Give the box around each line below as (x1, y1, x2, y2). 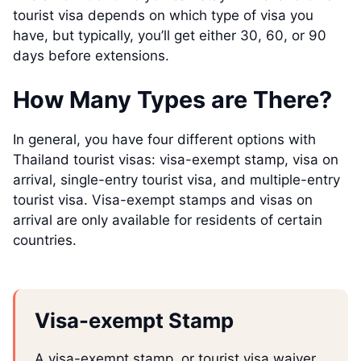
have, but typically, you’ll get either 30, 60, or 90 (13, 27, 326, 44)
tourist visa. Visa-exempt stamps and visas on (13, 192, 313, 209)
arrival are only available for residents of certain (13, 212, 322, 229)
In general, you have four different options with (13, 131, 316, 148)
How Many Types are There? (13, 85, 332, 114)
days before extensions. (13, 47, 169, 64)
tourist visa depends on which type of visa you (13, 6, 313, 23)
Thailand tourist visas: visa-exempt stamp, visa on (13, 151, 338, 168)
